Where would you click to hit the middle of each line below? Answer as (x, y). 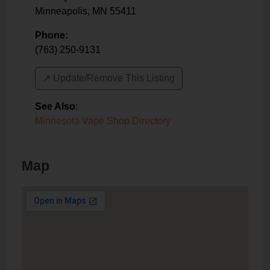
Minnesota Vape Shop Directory (103, 121)
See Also (55, 107)
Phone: (52, 36)
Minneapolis (61, 11)
